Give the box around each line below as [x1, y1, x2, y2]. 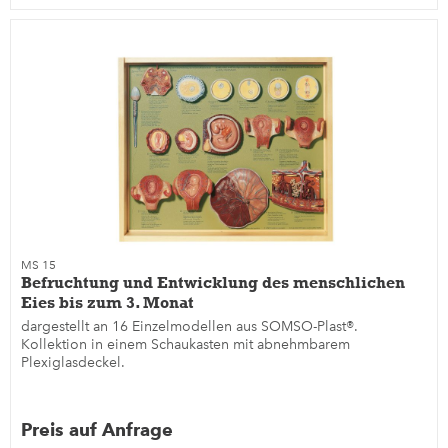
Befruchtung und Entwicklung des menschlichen [21, 273, 406, 293]
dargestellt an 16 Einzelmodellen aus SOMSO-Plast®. [21, 318, 359, 336]
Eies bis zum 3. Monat [21, 293, 195, 313]
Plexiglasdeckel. [21, 354, 126, 372]
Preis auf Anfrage [21, 419, 174, 441]
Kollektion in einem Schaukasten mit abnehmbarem [21, 336, 351, 354]
